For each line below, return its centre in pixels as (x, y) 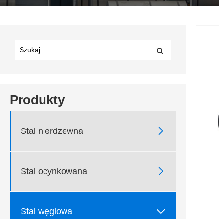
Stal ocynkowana (54, 171)
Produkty (37, 100)
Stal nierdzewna (52, 131)
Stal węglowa (46, 211)
